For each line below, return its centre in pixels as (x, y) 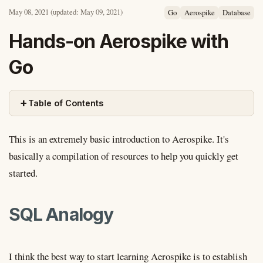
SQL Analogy (61, 215)
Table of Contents (66, 103)
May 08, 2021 (29, 12)
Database (236, 13)
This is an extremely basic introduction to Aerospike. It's (119, 139)
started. (23, 173)
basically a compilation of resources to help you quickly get (124, 156)
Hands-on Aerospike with (119, 41)
